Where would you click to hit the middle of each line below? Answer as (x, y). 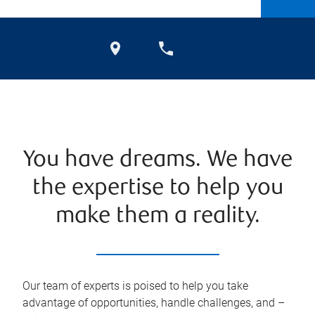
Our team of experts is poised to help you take (135, 286)
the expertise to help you (157, 189)
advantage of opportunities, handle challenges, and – (154, 303)
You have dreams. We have (157, 161)
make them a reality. (157, 217)
